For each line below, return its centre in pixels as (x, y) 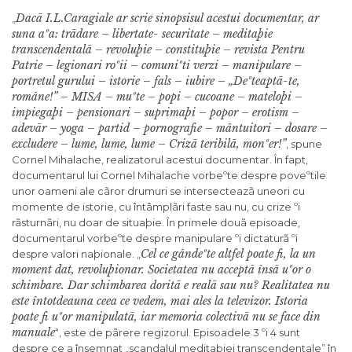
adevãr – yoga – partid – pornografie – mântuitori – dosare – (170, 128)
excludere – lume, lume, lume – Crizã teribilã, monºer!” (149, 144)
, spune (304, 144)
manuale (33, 333)
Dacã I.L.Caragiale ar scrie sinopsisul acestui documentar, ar (167, 18)
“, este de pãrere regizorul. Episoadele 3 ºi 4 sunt (178, 333)
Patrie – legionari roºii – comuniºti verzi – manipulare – (157, 66)
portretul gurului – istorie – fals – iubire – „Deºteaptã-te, (156, 81)
